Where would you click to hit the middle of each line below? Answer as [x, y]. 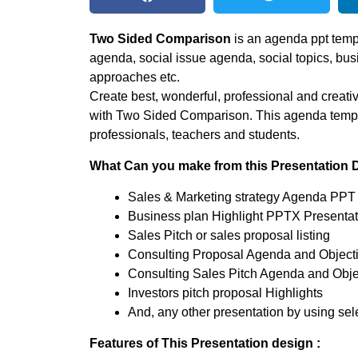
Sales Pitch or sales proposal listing [229, 235]
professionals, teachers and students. [195, 135]
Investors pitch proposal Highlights [225, 293]
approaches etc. [135, 77]
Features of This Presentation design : [205, 343]
